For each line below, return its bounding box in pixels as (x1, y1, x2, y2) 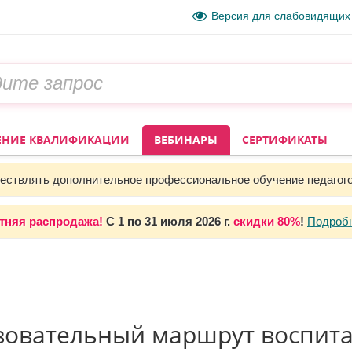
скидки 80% (233, 214, 300, 228)
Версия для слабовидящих (211, 9, 350, 23)
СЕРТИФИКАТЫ (242, 132, 328, 147)
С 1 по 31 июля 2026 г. (106, 214, 230, 228)
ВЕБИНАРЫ (154, 132, 218, 147)
